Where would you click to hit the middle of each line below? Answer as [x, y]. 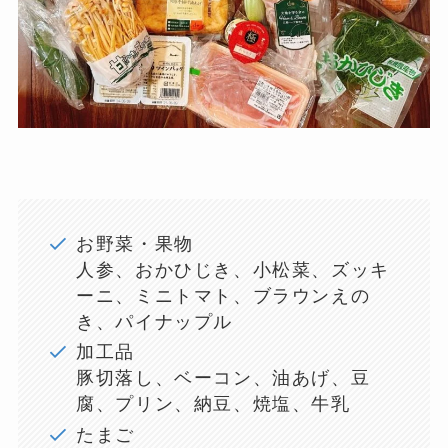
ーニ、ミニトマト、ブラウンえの [223, 295]
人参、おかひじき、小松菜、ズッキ [233, 269]
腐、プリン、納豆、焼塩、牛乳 [213, 404]
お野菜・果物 [135, 243]
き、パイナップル [155, 321]
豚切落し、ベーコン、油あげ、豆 [223, 378]
